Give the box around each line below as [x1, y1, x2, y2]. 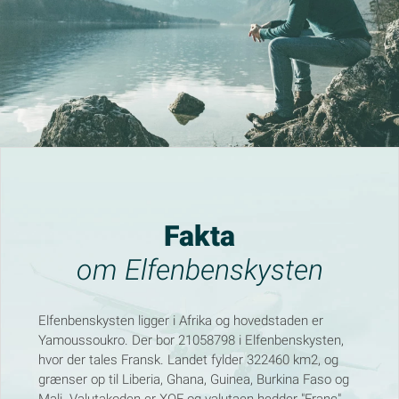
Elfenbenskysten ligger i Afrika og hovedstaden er [38, 312, 324, 329]
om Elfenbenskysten [76, 253, 323, 288]
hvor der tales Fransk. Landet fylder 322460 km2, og [38, 351, 339, 368]
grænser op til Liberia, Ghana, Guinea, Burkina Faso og [38, 370, 350, 387]
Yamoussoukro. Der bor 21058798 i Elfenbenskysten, [38, 331, 345, 348]
